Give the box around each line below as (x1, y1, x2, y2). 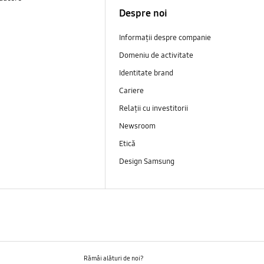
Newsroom (118, 121, 157, 131)
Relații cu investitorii (118, 103, 190, 113)
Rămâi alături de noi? (83, 254, 144, 262)
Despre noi (118, 6, 167, 19)
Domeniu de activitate (118, 50, 193, 60)
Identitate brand (118, 68, 173, 78)
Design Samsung (118, 157, 176, 167)
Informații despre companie (118, 32, 211, 42)
